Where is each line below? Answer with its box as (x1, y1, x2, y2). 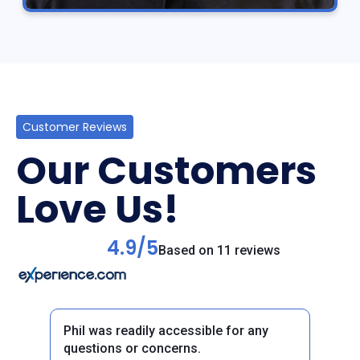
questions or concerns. (63, 341, 201, 356)
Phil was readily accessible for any (63, 323, 268, 338)
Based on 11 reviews (157, 243, 280, 258)
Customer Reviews (22, 119, 127, 135)
